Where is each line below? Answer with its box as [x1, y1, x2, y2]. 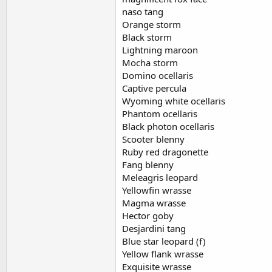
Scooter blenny [122, 133, 185, 145]
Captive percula [122, 82, 186, 94]
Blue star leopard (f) [122, 235, 206, 247]
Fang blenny [122, 158, 174, 171]
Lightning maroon [122, 44, 198, 56]
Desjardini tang [122, 222, 186, 234]
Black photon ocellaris [122, 120, 214, 132]
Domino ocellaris [122, 69, 193, 81]
